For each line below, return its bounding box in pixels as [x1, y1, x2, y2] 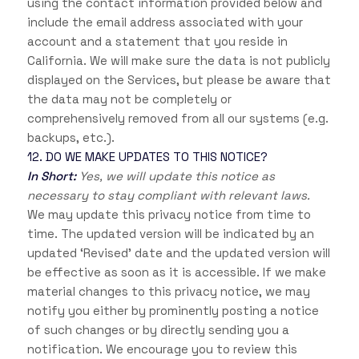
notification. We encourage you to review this [26, 341, 297, 357]
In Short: [26, 168, 79, 184]
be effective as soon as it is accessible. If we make [26, 264, 326, 280]
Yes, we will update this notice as [79, 168, 275, 184]
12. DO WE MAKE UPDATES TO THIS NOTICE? [26, 149, 268, 165]
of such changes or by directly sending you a [26, 322, 289, 338]
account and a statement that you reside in [26, 34, 288, 50]
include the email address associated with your [26, 14, 303, 30]
